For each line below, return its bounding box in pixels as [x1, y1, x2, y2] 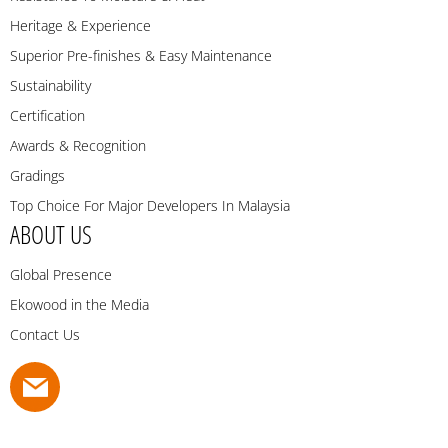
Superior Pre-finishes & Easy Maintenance [10, 46, 272, 66]
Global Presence [10, 265, 112, 285]
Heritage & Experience [10, 16, 151, 36]
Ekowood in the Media [10, 295, 149, 315]
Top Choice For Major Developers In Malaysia [10, 196, 290, 216]
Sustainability [10, 76, 91, 96]
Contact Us [10, 325, 80, 345]
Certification [10, 106, 85, 126]
